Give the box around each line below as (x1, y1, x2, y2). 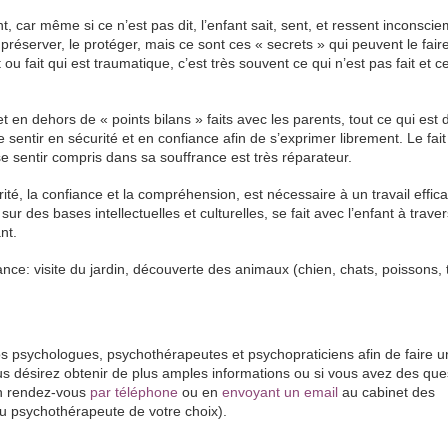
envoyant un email (222, 384, 338, 400)
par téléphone (90, 384, 178, 400)
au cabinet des (338, 384, 435, 400)
